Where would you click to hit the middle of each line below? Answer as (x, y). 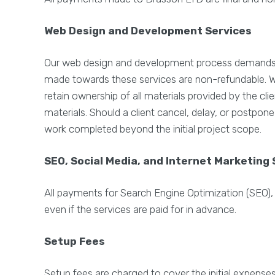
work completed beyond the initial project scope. (153, 129)
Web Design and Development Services (148, 30)
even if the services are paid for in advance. (140, 209)
